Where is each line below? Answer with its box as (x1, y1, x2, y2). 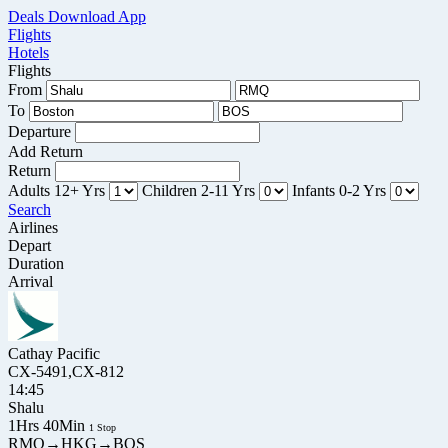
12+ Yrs (54, 182, 105, 199)
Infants (292, 182, 335, 199)
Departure (8, 123, 71, 140)
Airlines (8, 219, 58, 236)
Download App (48, 8, 146, 25)
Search (8, 201, 51, 218)
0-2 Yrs (339, 182, 386, 199)
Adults (8, 182, 50, 199)
